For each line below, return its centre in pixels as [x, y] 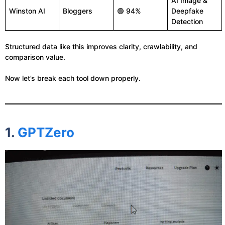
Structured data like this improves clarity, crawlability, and [101, 46]
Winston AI [27, 11]
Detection [187, 21]
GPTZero [46, 132]
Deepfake [187, 11]
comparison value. [35, 57]
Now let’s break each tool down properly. [73, 78]
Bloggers [78, 11]
